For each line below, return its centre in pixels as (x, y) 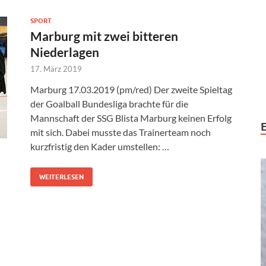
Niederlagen (65, 52)
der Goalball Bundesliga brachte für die (109, 103)
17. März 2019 (56, 69)
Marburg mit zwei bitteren (104, 36)
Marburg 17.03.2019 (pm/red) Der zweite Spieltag (131, 89)
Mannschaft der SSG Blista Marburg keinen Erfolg (131, 118)
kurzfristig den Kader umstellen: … (100, 146)
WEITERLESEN (61, 177)
